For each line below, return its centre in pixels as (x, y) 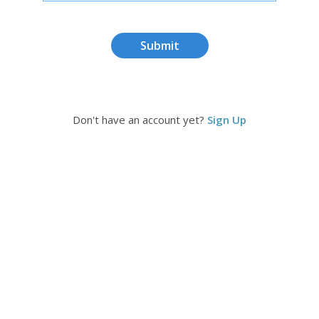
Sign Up (227, 119)
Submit (159, 45)
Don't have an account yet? (140, 119)
